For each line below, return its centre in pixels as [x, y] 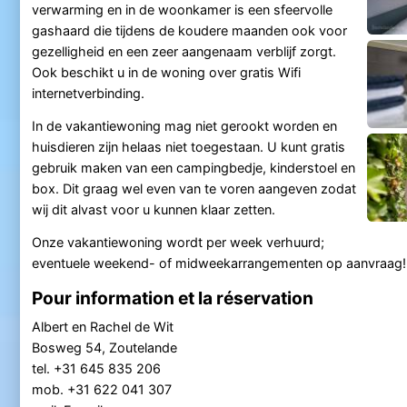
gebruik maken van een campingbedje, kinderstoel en [193, 167]
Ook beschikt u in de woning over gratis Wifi [166, 73]
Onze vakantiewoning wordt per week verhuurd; [178, 242]
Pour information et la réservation [172, 298]
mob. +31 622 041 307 [103, 389]
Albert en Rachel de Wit [102, 326]
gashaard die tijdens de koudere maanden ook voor [189, 31]
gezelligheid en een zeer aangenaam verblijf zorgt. [184, 52]
